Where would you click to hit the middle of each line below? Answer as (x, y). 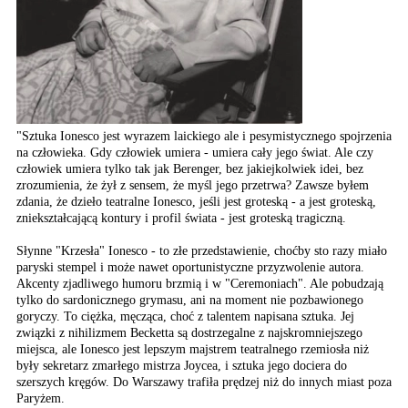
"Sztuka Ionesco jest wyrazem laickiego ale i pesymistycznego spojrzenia (204, 136)
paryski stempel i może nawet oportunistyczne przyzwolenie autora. (190, 267)
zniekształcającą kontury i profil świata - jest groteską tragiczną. (181, 218)
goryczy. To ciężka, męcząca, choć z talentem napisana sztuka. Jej (185, 316)
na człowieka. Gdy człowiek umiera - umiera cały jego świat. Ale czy (195, 153)
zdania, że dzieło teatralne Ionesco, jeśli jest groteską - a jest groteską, (196, 202)
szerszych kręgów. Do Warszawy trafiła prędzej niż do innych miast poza (204, 382)
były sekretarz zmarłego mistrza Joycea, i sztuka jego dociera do (182, 366)
